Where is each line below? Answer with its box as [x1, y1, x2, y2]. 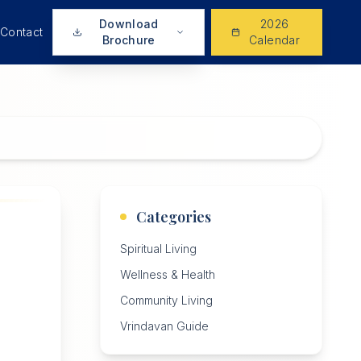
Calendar [249, 33, 300, 47]
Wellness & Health [120, 268, 215, 281]
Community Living [120, 293, 213, 307]
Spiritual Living [120, 242, 197, 255]
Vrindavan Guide [120, 319, 209, 333]
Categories [136, 207, 211, 226]
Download [98, 17, 159, 31]
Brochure [102, 33, 156, 47]
